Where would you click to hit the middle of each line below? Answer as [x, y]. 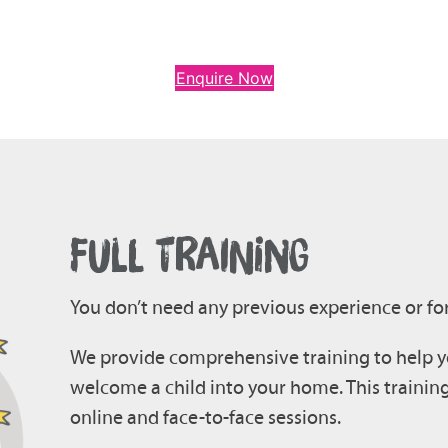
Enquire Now [224, 78]
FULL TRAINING [189, 255]
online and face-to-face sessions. [205, 417]
